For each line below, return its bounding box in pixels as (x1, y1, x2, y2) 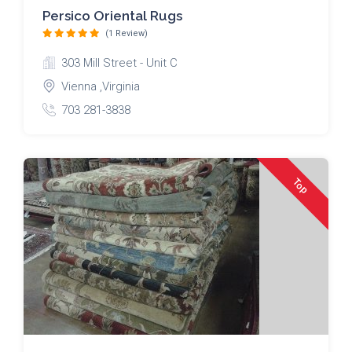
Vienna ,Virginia (61, 79, 140, 93)
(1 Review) (105, 28, 148, 38)
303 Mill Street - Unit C (61, 55, 178, 70)
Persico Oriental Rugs (42, 8, 182, 24)
